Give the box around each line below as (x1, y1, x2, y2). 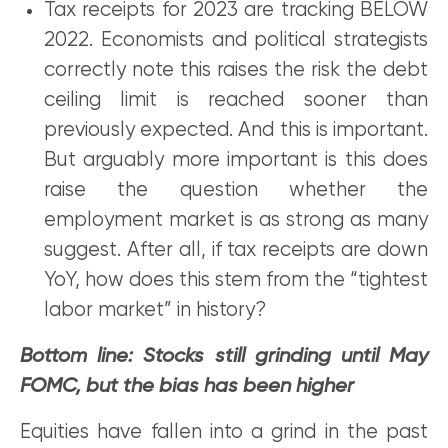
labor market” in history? (44, 300, 266, 321)
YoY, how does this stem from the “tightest (44, 270, 428, 291)
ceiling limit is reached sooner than (44, 90, 428, 111)
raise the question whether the (44, 180, 428, 201)
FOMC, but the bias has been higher (20, 376, 354, 397)
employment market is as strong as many (44, 210, 428, 231)
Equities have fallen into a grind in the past (20, 422, 428, 443)
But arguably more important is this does (44, 150, 428, 171)
